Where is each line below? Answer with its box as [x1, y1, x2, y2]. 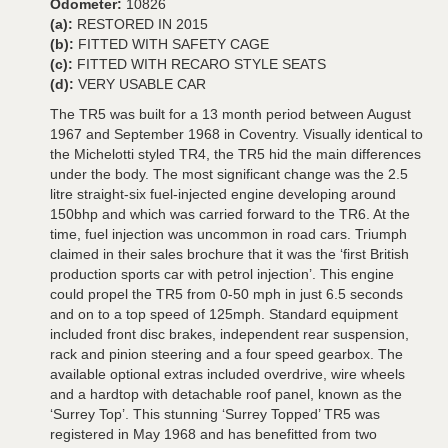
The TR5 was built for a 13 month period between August [50, 106, 411, 122]
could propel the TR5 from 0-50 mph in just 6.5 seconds [50, 286, 403, 302]
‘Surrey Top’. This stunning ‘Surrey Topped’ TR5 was [50, 406, 380, 422]
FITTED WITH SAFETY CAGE [78, 36, 269, 52]
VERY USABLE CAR [78, 76, 206, 92]
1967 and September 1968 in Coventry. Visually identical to [50, 126, 423, 142]
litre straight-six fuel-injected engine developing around [50, 186, 396, 202]
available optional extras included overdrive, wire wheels [50, 366, 405, 382]
